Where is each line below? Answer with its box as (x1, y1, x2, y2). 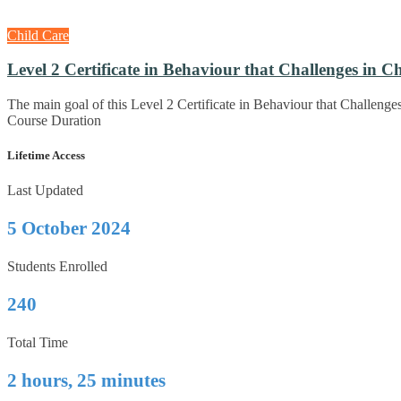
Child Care (7, 27, 69, 43)
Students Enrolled (7, 259, 107, 275)
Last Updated (7, 183, 83, 199)
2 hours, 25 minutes (7, 370, 166, 392)
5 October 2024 (7, 218, 131, 240)
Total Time (7, 335, 68, 351)
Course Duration (7, 113, 101, 129)
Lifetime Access (7, 149, 85, 163)
